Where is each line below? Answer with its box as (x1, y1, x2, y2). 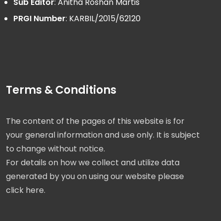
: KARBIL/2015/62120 (66, 13, 141, 25)
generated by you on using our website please (6, 171, 184, 183)
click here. (6, 184, 45, 196)
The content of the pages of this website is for (6, 115, 184, 127)
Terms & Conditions (6, 82, 116, 98)
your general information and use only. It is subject (6, 129, 200, 141)
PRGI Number (13, 13, 66, 25)
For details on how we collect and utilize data (6, 157, 180, 169)
